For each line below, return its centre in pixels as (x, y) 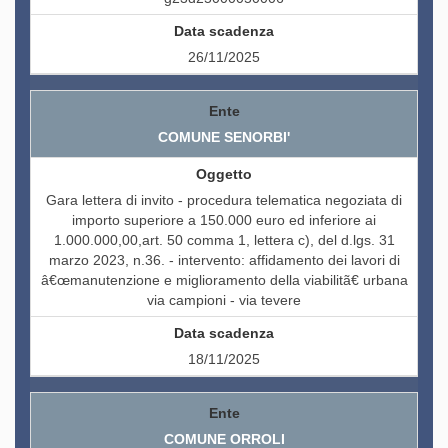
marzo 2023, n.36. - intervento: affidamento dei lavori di (224, 260)
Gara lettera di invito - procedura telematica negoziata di (224, 200)
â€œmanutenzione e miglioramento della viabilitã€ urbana (224, 280)
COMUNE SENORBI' (224, 137)
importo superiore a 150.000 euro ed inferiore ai (224, 220)
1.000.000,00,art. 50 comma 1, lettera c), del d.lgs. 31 (224, 240)
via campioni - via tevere (224, 300)
